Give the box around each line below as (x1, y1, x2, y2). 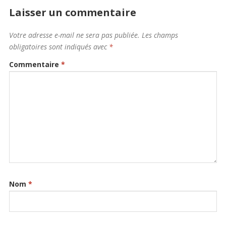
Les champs (141, 30, 178, 40)
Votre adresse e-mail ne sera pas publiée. (9, 30, 140, 40)
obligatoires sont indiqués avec (9, 42, 109, 52)
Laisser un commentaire (9, 6, 136, 20)
